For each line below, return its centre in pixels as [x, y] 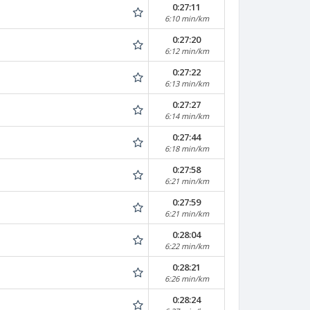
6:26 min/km [186, 279]
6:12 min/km [186, 51]
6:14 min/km [186, 116]
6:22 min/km [186, 246]
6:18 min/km [186, 148]
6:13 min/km [186, 83]
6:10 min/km [186, 18]
